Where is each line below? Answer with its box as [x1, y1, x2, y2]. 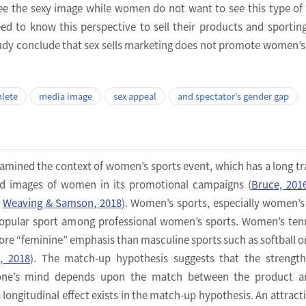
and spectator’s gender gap [178, 89, 289, 103]
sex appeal [113, 89, 156, 103]
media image [39, 89, 92, 103]
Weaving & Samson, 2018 [2, 195, 122, 210]
